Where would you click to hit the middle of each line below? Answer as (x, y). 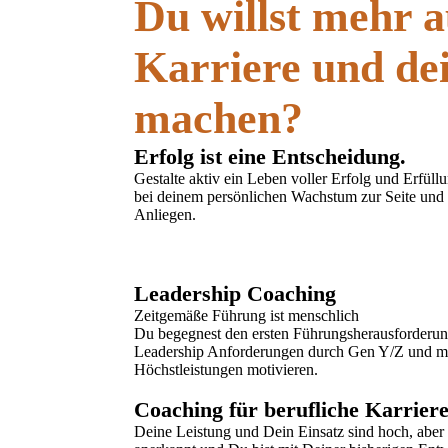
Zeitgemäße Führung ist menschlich (247, 315)
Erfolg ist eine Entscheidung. (270, 156)
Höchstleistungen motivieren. (226, 369)
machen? (219, 118)
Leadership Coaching (235, 293)
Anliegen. (165, 214)
